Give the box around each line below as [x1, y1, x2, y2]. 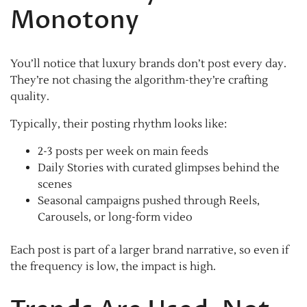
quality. [10, 89, 49, 103]
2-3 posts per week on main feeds [38, 144, 208, 158]
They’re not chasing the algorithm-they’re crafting [10, 73, 268, 87]
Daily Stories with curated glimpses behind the [38, 160, 280, 175]
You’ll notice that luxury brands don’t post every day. [10, 56, 286, 71]
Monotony [10, 3, 139, 37]
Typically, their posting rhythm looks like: [10, 116, 227, 131]
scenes [38, 177, 72, 191]
